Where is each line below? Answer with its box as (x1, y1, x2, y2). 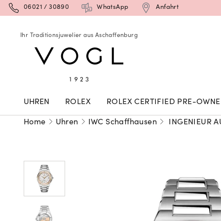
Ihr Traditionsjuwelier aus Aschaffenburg (20, 33, 138, 38)
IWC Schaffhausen (88, 118, 157, 126)
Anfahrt (156, 4, 179, 11)
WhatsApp (97, 4, 129, 11)
